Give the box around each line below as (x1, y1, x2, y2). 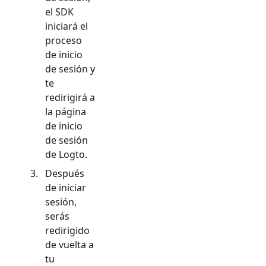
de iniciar (45, 180, 86, 194)
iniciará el (45, 19, 88, 33)
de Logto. (45, 147, 87, 161)
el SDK (45, 5, 74, 18)
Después (45, 166, 84, 180)
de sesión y (45, 62, 95, 75)
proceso (45, 33, 82, 47)
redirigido (45, 223, 90, 237)
